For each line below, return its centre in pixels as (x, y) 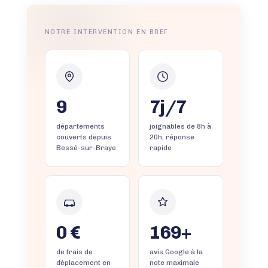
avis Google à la (176, 252)
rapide (160, 147)
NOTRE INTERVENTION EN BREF (106, 32)
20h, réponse (172, 137)
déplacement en (83, 262)
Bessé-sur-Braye (86, 147)
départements (80, 126)
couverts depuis (83, 137)
